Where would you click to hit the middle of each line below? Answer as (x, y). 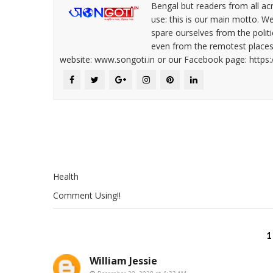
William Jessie (123, 261)
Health (66, 176)
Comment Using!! (87, 195)
